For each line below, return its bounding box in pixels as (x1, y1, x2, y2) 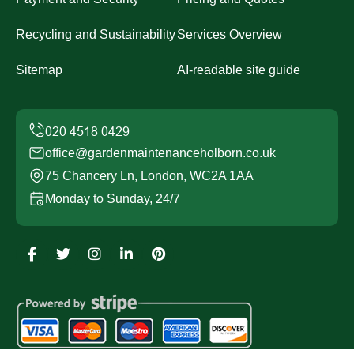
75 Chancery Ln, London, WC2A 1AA (45, 169, 254, 183)
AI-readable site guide (177, 63, 300, 77)
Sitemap (16, 63, 62, 77)
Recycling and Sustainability (16, 28, 175, 41)
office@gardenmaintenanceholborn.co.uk (45, 146, 276, 160)
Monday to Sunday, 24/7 (45, 192, 180, 205)
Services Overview (177, 28, 282, 41)
